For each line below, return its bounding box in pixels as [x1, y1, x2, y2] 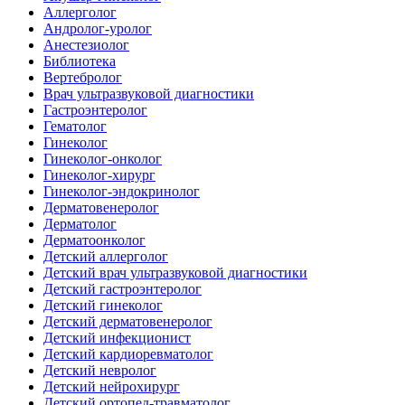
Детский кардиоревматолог [43, 345, 213, 362]
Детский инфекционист [43, 329, 191, 345]
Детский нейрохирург [43, 378, 180, 394]
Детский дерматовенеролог [43, 313, 212, 329]
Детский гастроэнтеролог [43, 280, 202, 297]
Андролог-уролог [43, 20, 152, 36]
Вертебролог [43, 69, 122, 85]
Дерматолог [43, 215, 117, 231]
